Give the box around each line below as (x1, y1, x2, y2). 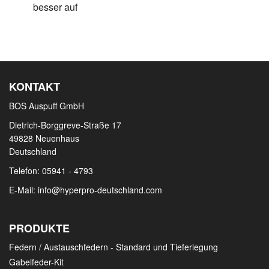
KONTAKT (9, 78, 60, 94)
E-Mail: (9, 183, 38, 196)
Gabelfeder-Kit (9, 255, 64, 268)
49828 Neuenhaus (9, 131, 79, 144)
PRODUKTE (9, 220, 70, 236)
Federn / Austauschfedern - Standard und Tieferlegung (9, 240, 218, 253)
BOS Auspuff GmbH (9, 99, 84, 112)
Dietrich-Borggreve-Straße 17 (9, 118, 121, 131)
